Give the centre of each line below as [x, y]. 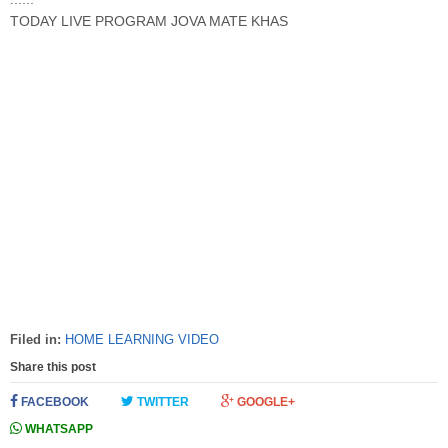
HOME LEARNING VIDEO [142, 339]
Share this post [53, 366]
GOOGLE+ [264, 401]
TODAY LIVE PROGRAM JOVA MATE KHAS [149, 20]
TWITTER [161, 401]
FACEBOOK [53, 401]
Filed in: [37, 339]
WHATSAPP [57, 428]
